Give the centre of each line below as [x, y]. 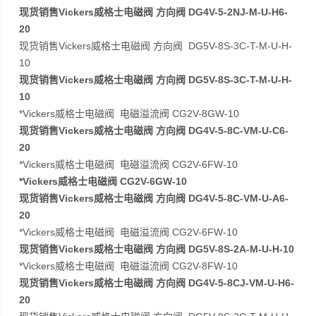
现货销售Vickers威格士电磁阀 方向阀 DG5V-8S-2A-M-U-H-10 [157, 249]
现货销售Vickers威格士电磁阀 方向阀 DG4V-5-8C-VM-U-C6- [154, 130]
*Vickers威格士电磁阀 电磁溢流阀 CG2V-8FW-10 [129, 266]
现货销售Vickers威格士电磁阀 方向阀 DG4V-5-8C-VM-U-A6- [154, 198]
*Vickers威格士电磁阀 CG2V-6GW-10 [103, 181]
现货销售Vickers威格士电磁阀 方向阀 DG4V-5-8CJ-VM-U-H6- [157, 283]
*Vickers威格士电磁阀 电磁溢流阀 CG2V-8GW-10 [129, 114]
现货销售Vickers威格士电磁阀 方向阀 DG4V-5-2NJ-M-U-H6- [154, 12]
